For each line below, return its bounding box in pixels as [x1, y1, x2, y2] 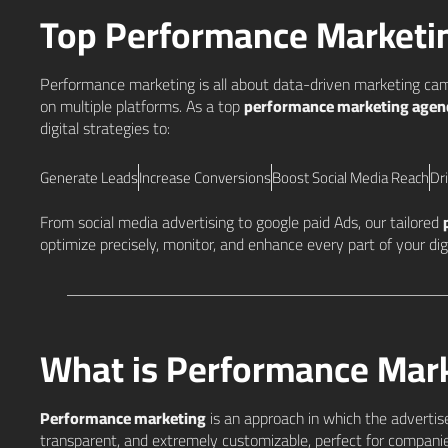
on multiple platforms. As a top [40, 91, 244, 121]
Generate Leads [40, 163, 138, 192]
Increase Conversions [139, 163, 271, 192]
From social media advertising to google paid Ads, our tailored [40, 207, 443, 237]
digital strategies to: [40, 113, 170, 143]
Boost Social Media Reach [272, 163, 429, 192]
